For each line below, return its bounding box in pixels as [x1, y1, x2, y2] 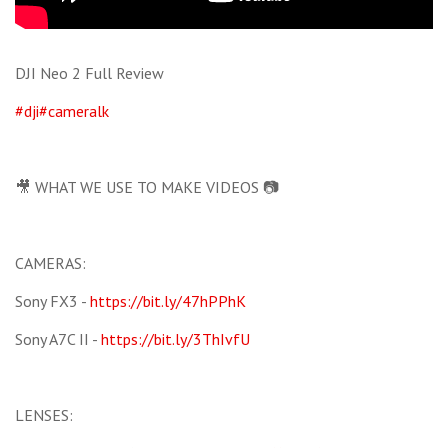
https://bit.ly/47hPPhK [90, 291, 246, 312]
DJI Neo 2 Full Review [15, 63, 164, 84]
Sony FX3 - [15, 291, 90, 312]
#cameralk [39, 101, 109, 122]
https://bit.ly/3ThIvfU [101, 329, 250, 350]
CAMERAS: [15, 253, 86, 274]
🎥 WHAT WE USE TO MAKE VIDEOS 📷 [15, 177, 279, 198]
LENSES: [15, 405, 73, 426]
